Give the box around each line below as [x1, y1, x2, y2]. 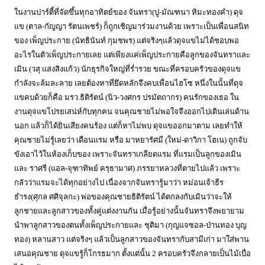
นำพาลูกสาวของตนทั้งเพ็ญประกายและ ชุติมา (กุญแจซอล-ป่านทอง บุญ [14, 221, 247, 230]
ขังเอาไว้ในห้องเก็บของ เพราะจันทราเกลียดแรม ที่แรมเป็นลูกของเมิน [14, 150, 241, 159]
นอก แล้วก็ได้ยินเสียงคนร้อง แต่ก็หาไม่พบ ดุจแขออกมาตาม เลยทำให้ [14, 121, 243, 130]
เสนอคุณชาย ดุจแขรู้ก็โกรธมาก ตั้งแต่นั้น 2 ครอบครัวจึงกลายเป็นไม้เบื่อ [14, 249, 251, 258]
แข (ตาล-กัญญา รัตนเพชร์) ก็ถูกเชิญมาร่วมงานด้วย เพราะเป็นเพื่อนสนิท [14, 22, 249, 31]
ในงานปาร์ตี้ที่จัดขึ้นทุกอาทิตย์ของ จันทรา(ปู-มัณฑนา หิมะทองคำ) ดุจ [14, 8, 243, 17]
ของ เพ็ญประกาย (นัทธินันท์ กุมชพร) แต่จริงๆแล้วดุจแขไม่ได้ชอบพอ [14, 36, 239, 45]
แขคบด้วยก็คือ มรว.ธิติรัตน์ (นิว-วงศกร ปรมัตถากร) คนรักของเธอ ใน [14, 93, 239, 102]
